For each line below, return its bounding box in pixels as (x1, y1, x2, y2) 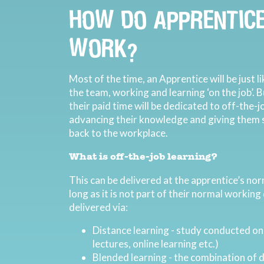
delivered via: (69, 201, 128, 213)
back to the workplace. (69, 127, 168, 139)
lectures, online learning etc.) (93, 237, 219, 250)
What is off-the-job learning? (69, 152, 217, 162)
